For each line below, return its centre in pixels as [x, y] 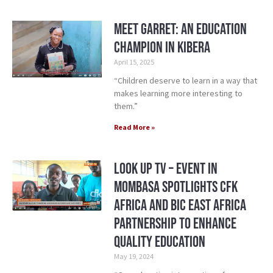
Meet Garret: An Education [180, 30]
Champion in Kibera [162, 48]
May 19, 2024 [133, 257]
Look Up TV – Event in [165, 169]
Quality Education [159, 243]
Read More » [134, 127]
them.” [126, 106]
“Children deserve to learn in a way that [185, 81]
